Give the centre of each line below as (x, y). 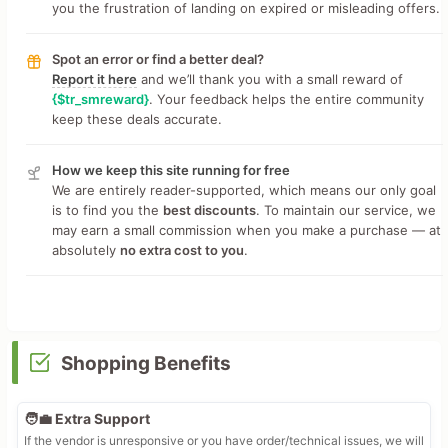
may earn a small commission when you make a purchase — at (246, 230)
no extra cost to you (181, 250)
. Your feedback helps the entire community (286, 99)
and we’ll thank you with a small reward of (269, 79)
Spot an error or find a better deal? (157, 59)
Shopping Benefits (145, 363)
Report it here (94, 79)
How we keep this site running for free (170, 170)
